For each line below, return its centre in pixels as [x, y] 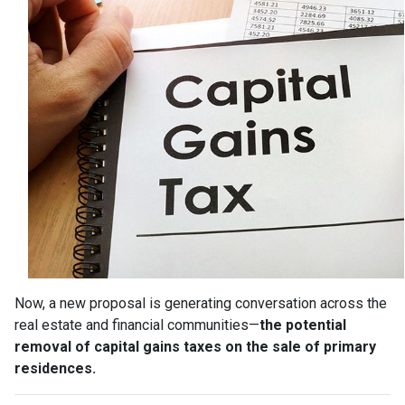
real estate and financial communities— [137, 325]
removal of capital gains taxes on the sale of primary [195, 346]
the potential [303, 325]
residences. [55, 368]
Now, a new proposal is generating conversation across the [201, 303]
